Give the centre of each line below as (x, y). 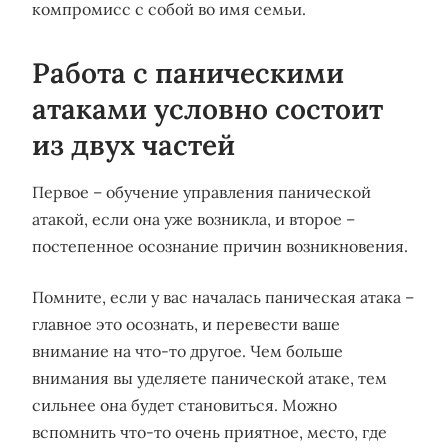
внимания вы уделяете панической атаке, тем (209, 378)
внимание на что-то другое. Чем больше (187, 351)
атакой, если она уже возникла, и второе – (193, 219)
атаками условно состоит (207, 109)
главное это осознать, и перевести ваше (186, 324)
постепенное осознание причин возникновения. (220, 246)
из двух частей (133, 145)
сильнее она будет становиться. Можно (184, 405)
